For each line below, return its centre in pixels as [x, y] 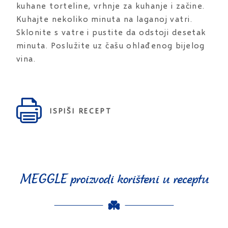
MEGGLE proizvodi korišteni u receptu [114, 178]
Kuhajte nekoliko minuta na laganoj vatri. [105, 19]
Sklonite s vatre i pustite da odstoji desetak [111, 32]
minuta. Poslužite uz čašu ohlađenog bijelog [111, 45]
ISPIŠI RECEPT [81, 110]
